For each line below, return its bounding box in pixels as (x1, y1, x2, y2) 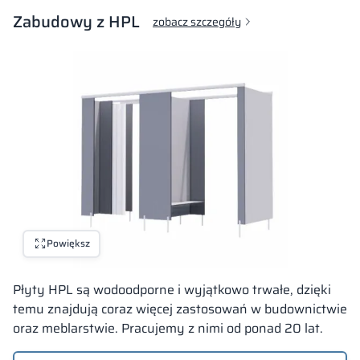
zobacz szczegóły (153, 12, 241, 31)
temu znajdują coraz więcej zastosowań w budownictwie (13, 298, 347, 319)
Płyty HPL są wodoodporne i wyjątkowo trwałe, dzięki (13, 279, 331, 300)
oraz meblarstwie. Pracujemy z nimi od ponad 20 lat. (13, 317, 323, 338)
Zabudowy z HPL (13, 8, 140, 35)
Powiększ (46, 235, 90, 252)
